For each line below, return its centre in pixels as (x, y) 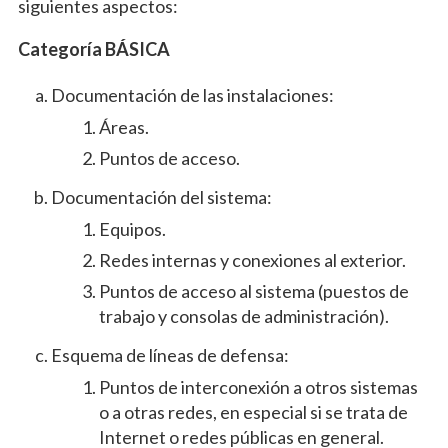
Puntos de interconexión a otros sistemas (258, 387)
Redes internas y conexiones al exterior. (252, 260)
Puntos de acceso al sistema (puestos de (253, 291)
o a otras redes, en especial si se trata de (253, 412)
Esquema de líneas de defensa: (169, 355)
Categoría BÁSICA (93, 49)
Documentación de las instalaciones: (192, 95)
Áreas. (123, 127)
